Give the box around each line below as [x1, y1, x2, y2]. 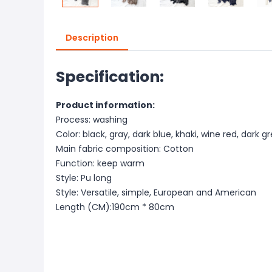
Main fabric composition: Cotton [56, 143, 194, 155]
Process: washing [56, 114, 127, 126]
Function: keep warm [56, 157, 144, 169]
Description [66, 32, 118, 44]
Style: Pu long [56, 172, 112, 184]
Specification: [56, 66, 164, 87]
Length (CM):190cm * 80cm [56, 201, 174, 213]
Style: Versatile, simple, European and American [56, 186, 256, 199]
